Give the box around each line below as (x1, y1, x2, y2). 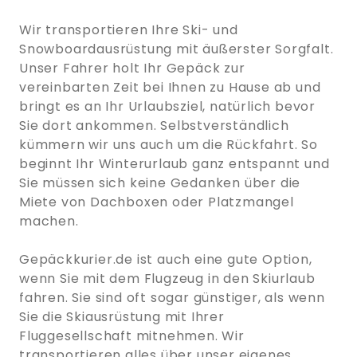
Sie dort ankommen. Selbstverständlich (19, 116, 289, 135)
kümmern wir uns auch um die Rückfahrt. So (19, 135, 318, 154)
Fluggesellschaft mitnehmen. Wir (19, 326, 245, 345)
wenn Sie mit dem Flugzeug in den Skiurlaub (19, 269, 316, 288)
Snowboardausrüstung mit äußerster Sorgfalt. (19, 39, 334, 58)
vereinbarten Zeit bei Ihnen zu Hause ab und (19, 77, 321, 96)
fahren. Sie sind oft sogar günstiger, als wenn (19, 288, 325, 307)
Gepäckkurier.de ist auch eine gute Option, (19, 249, 312, 269)
